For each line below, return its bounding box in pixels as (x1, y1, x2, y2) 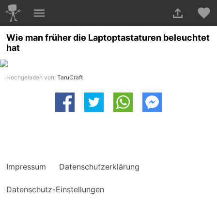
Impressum (6, 162, 46, 172)
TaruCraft (57, 74, 83, 81)
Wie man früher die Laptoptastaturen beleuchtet (6, 32, 210, 43)
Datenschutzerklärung (59, 162, 140, 172)
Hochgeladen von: (6, 74, 58, 81)
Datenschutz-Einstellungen (6, 185, 105, 195)
